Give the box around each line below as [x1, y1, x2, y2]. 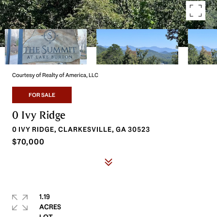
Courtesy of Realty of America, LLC [12, 71, 98, 79]
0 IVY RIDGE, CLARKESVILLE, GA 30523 [12, 125, 150, 134]
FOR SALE [29, 91, 55, 99]
